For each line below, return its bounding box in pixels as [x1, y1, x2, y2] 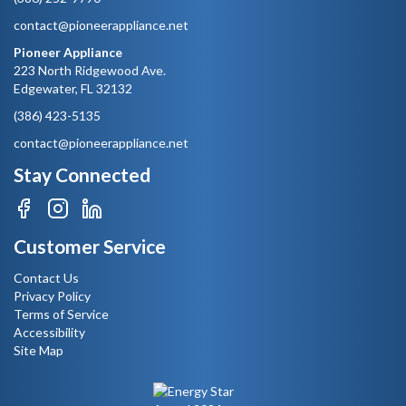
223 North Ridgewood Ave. [14, 63, 166, 79]
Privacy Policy [14, 288, 91, 304]
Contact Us [14, 270, 79, 286]
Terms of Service [14, 306, 109, 323]
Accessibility [14, 324, 85, 341]
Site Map [14, 343, 63, 359]
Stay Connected [14, 163, 150, 187]
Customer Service [14, 235, 166, 258]
